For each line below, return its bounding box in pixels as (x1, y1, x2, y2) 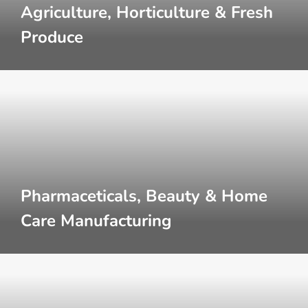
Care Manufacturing (21, 209, 172, 232)
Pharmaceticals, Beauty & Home (21, 184, 267, 207)
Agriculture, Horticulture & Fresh (21, 1, 273, 24)
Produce (21, 26, 83, 49)
